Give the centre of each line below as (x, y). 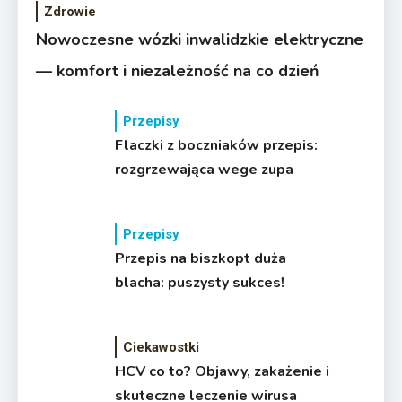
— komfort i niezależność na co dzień (178, 70)
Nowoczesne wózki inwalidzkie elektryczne (200, 39)
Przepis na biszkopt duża (201, 258)
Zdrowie (70, 11)
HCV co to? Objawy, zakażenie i (223, 371)
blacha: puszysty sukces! (200, 282)
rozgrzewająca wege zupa (205, 169)
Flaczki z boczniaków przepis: (217, 145)
